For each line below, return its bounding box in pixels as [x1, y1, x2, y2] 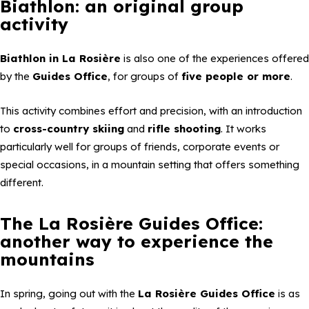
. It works [221, 121, 266, 135]
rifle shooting [148, 121, 221, 135]
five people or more [181, 69, 290, 83]
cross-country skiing [13, 121, 124, 135]
